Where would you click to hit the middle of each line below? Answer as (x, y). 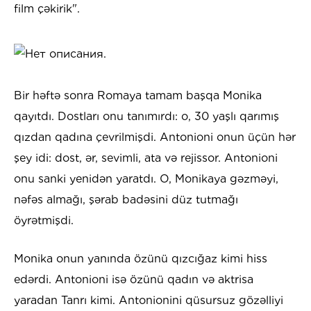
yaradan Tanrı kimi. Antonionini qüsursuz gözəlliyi (149, 301)
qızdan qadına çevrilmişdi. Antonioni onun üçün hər (155, 137)
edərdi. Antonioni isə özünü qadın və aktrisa (134, 280)
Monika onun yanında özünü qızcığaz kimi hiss (141, 259)
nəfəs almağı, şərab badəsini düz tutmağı (126, 200)
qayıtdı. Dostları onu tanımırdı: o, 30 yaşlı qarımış (146, 117)
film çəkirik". (47, 9)
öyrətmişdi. (44, 221)
